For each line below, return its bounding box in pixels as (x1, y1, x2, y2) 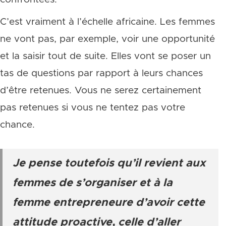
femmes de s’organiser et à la (13, 178, 173, 189)
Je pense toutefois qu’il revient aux (13, 158, 205, 169)
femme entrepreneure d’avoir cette (13, 197, 205, 208)
